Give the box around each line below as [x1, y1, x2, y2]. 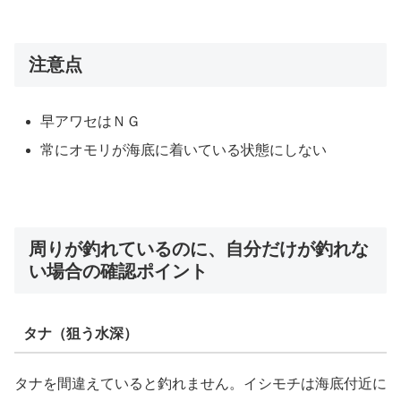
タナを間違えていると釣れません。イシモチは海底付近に [14, 375, 387, 391]
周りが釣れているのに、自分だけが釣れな [29, 239, 369, 260]
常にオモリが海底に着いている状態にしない [40, 141, 328, 158]
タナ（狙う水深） [22, 326, 138, 342]
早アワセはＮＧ [40, 114, 141, 130]
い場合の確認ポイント [29, 261, 208, 282]
